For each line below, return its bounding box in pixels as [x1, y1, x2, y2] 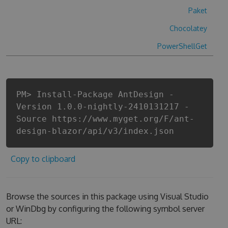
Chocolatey [169, 24, 208, 33]
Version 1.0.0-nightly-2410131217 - [16, 102, 189, 111]
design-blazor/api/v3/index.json [16, 126, 174, 136]
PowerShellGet [157, 42, 208, 50]
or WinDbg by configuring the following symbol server [6, 204, 205, 214]
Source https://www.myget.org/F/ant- [16, 114, 194, 124]
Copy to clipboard [10, 154, 75, 164]
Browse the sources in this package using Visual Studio [6, 191, 209, 202]
